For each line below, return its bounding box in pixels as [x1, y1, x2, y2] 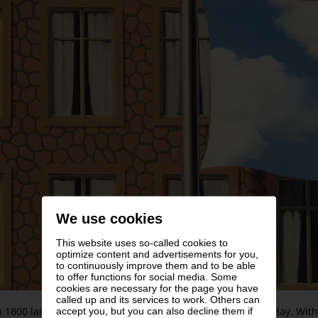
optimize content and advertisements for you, [56, 248, 258, 260]
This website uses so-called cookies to [56, 236, 228, 248]
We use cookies [56, 210, 163, 226]
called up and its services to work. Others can [56, 293, 260, 305]
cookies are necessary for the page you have [56, 282, 258, 294]
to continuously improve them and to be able [56, 259, 256, 271]
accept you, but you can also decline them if [56, 305, 253, 317]
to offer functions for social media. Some [56, 270, 237, 283]
